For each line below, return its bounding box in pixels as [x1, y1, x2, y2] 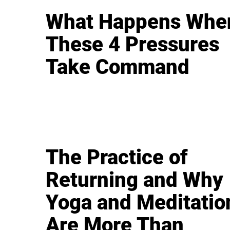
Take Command [46, 55, 190, 80]
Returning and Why [46, 168, 224, 193]
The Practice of [46, 145, 188, 170]
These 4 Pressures [46, 32, 220, 57]
